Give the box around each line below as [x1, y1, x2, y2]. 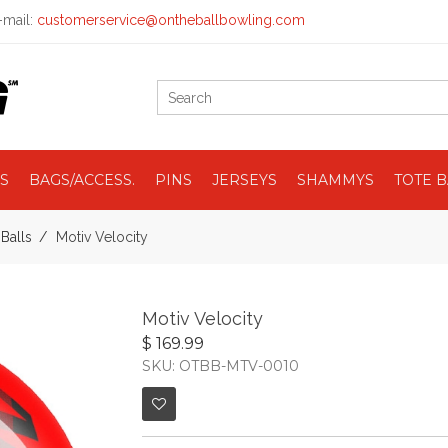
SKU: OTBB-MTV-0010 [141, 357, 299, 375]
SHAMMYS [297, 171, 374, 189]
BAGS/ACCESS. [29, 171, 135, 189]
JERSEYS [212, 171, 277, 189]
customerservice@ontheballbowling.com [37, 12, 305, 28]
